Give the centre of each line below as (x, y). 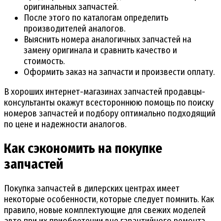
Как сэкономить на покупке (83, 149)
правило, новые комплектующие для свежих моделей (105, 210)
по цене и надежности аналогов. (65, 124)
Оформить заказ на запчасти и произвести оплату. (119, 72)
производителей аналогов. (74, 28)
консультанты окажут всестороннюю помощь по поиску (109, 102)
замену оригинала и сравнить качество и (100, 50)
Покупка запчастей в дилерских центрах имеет (92, 189)
